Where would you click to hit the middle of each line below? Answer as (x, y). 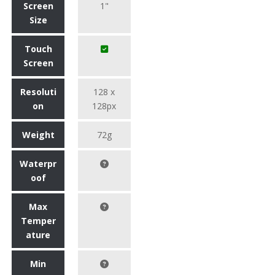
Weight (38, 135)
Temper (38, 221)
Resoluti (38, 92)
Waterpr (38, 164)
